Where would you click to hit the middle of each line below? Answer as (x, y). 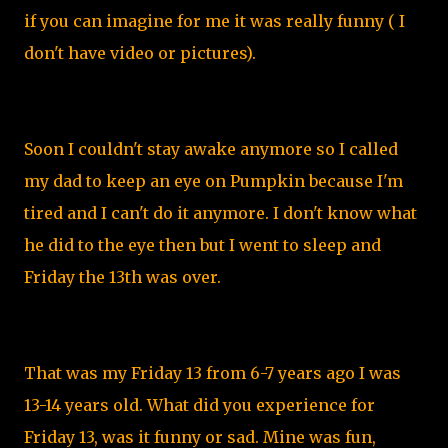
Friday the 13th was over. (124, 277)
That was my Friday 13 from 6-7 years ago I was (212, 373)
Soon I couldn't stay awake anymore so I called (211, 149)
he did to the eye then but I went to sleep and (202, 245)
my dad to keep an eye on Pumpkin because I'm (213, 181)
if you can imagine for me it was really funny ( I (214, 21)
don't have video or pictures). (142, 53)
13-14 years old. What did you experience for (199, 405)
